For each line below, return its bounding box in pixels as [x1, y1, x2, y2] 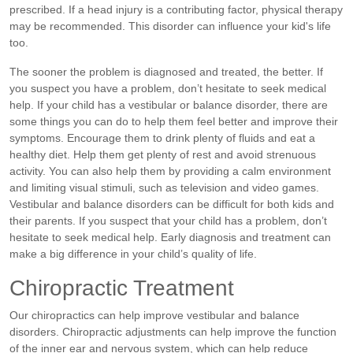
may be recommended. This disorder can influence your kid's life [9, 20, 331, 33]
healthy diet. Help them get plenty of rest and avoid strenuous [9, 148, 316, 162]
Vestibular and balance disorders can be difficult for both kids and [9, 198, 334, 211]
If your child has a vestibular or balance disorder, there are [37, 98, 328, 112]
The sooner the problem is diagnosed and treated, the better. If [9, 65, 323, 79]
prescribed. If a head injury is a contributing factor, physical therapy [9, 3, 343, 17]
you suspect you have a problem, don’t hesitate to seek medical [9, 82, 326, 95]
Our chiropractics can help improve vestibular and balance [9, 309, 299, 322]
